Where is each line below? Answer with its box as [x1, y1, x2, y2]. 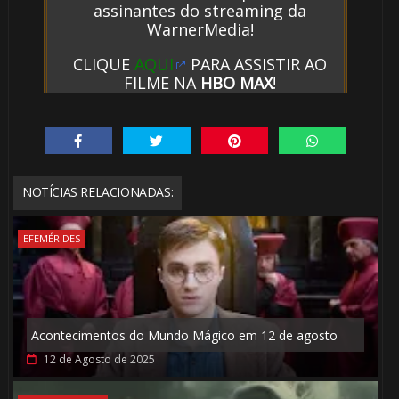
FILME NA [124, 71, 201, 94]
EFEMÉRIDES [22, 232, 80, 246]
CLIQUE [73, 53, 135, 75]
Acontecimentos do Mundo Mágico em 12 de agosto [30, 327, 338, 345]
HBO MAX [200, 71, 273, 94]
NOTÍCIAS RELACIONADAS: [21, 183, 174, 201]
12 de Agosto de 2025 [43, 352, 155, 368]
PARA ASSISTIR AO [186, 53, 328, 75]
